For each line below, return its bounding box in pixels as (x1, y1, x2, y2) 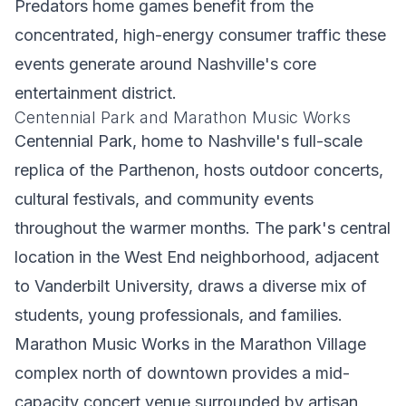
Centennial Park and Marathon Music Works (14, 108, 351, 127)
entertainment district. (14, 83, 177, 102)
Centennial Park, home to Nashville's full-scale (14, 131, 362, 150)
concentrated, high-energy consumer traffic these (14, 25, 386, 44)
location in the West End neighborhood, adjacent (14, 247, 379, 266)
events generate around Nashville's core (14, 54, 316, 73)
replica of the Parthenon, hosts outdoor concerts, (14, 160, 383, 179)
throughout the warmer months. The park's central (14, 218, 391, 237)
